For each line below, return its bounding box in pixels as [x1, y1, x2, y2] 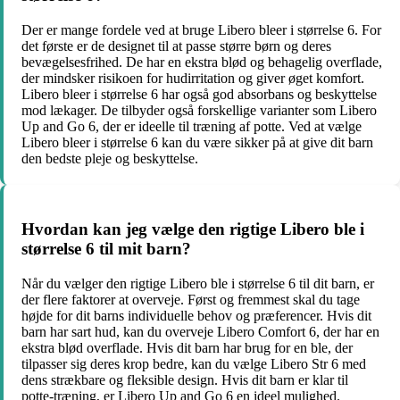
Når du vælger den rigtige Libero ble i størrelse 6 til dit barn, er [21, 275, 374, 291]
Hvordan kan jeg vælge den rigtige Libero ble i [21, 219, 364, 238]
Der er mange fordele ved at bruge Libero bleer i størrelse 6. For [21, 22, 381, 38]
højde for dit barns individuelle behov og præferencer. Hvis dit [21, 307, 371, 323]
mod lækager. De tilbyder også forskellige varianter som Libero [21, 103, 377, 119]
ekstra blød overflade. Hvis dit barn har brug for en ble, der [21, 339, 353, 355]
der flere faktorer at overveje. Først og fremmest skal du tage [21, 291, 360, 307]
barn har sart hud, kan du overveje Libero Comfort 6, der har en [21, 323, 379, 339]
